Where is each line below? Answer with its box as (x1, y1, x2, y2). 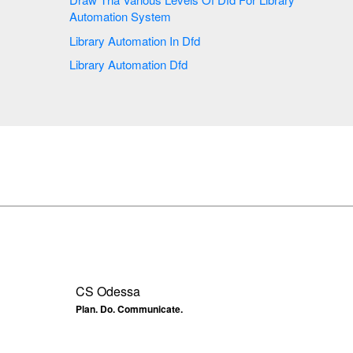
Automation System (69, 8, 174, 25)
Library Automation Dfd (69, 56, 191, 73)
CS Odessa (76, 282, 140, 300)
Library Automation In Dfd (182, 32, 203, 49)
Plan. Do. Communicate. (76, 302, 183, 316)
